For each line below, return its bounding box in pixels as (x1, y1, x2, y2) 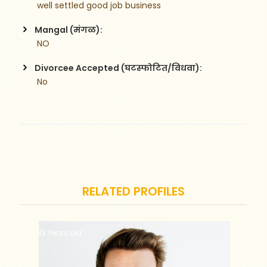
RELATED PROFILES (82, 182, 185, 200)
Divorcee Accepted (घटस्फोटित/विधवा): (35, 61, 203, 74)
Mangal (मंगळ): (35, 23, 103, 36)
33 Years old (37, 227, 82, 238)
